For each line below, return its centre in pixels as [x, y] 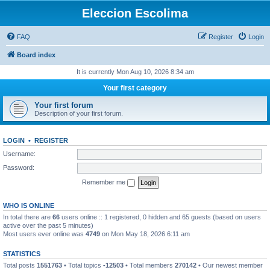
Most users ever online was [44, 234]
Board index [36, 55]
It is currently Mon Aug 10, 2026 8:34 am [135, 72]
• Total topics [83, 265]
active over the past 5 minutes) [48, 225]
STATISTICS [22, 253]
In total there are [28, 217]
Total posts [20, 265]
